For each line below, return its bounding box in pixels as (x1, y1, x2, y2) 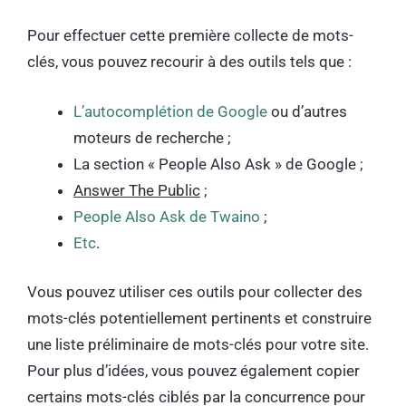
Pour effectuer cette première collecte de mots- (27, 26, 353, 45)
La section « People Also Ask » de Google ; (73, 154, 367, 173)
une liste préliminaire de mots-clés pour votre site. (27, 335, 369, 354)
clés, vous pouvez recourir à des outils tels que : (27, 53, 355, 72)
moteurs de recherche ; (73, 128, 235, 147)
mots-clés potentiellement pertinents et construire (27, 309, 372, 328)
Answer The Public (73, 180, 200, 199)
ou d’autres (267, 101, 347, 121)
